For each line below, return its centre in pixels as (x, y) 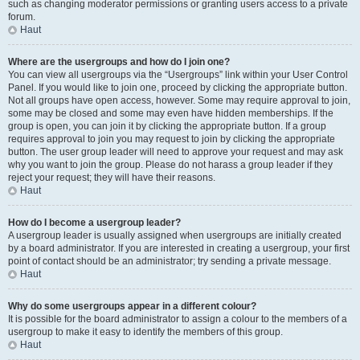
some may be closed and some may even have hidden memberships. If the (171, 113)
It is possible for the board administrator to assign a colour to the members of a (178, 319)
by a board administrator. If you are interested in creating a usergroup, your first (179, 248)
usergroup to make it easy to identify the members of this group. (145, 332)
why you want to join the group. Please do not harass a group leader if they (170, 165)
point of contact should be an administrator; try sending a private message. (170, 261)
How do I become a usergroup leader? (94, 223)
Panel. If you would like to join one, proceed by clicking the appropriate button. (178, 88)
